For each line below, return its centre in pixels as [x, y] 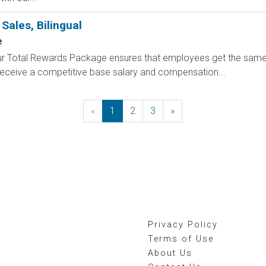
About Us [170, 253]
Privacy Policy [183, 225]
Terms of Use [181, 239]
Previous [113, 111]
